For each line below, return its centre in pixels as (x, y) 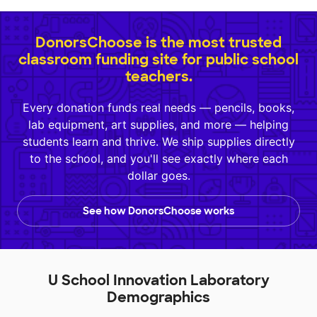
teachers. (158, 76)
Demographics (158, 297)
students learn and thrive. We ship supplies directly (158, 142)
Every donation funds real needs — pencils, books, (158, 108)
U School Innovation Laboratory (158, 280)
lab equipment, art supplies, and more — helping (158, 125)
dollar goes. (158, 175)
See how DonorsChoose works (158, 211)
